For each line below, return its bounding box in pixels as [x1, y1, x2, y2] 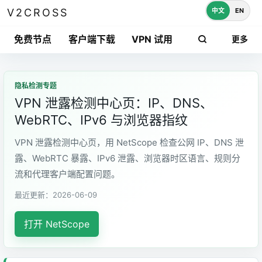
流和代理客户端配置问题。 [15, 168, 120, 180]
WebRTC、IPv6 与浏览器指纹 [15, 112, 188, 127]
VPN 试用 [132, 33, 173, 45]
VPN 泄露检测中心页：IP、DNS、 [15, 95, 213, 111]
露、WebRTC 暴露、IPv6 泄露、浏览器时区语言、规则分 [15, 153, 240, 164]
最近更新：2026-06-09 [15, 190, 97, 199]
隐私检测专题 [15, 81, 57, 90]
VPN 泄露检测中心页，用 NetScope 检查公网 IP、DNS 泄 [15, 137, 244, 148]
